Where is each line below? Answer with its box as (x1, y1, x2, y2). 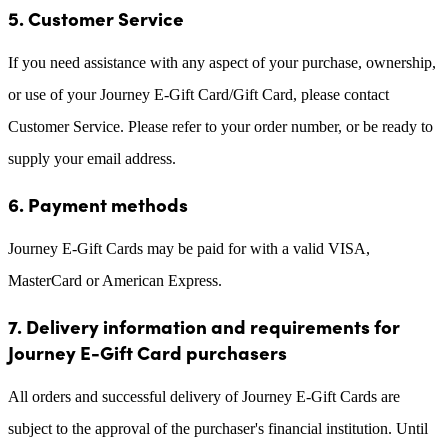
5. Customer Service (8, 4, 184, 31)
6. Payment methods (8, 190, 188, 217)
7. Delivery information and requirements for (8, 312, 400, 339)
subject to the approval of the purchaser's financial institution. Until (8, 419, 428, 437)
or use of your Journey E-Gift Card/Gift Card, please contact (8, 85, 389, 103)
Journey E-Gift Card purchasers (8, 338, 287, 365)
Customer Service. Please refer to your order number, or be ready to (8, 117, 433, 135)
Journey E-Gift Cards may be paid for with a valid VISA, (8, 239, 370, 257)
